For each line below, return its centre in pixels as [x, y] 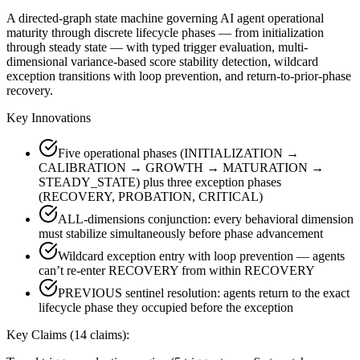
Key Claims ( [40, 334]
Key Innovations [49, 117]
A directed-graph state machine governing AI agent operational [165, 18]
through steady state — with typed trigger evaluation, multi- [157, 47]
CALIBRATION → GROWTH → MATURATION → [181, 167]
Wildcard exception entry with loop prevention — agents [201, 256]
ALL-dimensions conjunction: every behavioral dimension [206, 219]
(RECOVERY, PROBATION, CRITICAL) [151, 196]
